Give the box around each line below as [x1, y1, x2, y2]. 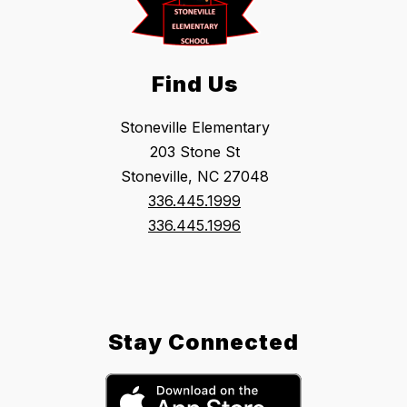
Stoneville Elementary [119, 118, 270, 137]
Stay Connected [108, 329, 299, 356]
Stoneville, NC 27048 [120, 167, 269, 186]
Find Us [151, 71, 238, 98]
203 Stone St [149, 143, 240, 162]
